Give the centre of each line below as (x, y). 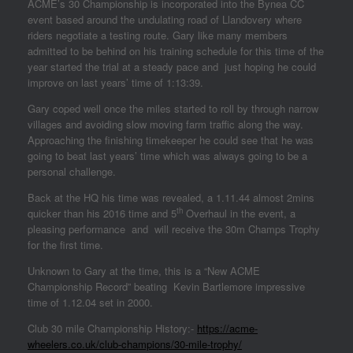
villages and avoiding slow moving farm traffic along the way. (165, 124)
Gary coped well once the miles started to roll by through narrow (173, 108)
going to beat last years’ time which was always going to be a (167, 156)
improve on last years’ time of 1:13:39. (115, 82)
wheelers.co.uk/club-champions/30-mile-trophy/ (135, 344)
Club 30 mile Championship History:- (112, 328)
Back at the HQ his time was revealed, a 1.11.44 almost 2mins (171, 197)
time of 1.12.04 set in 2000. (90, 302)
